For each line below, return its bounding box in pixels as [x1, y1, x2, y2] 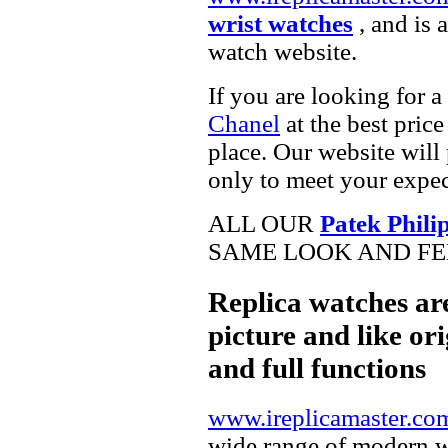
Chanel [208, 109, 280, 137]
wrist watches [208, 9, 353, 37]
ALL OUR [208, 209, 320, 237]
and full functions [208, 351, 426, 384]
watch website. [208, 37, 357, 65]
